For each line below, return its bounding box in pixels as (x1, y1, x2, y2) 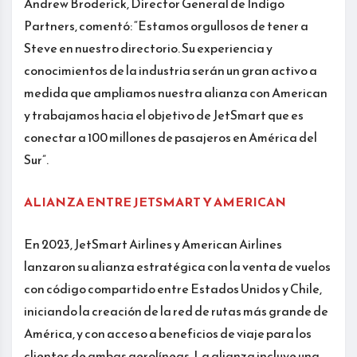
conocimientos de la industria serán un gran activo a (24, 60, 317, 80)
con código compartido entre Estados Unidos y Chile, (24, 278, 322, 298)
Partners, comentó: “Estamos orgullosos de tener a (24, 15, 308, 35)
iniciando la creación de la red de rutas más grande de (24, 300, 328, 320)
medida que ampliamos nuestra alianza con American (24, 82, 328, 102)
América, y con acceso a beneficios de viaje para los (24, 323, 312, 343)
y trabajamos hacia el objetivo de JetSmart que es (24, 104, 304, 124)
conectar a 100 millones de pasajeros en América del (24, 127, 317, 147)
